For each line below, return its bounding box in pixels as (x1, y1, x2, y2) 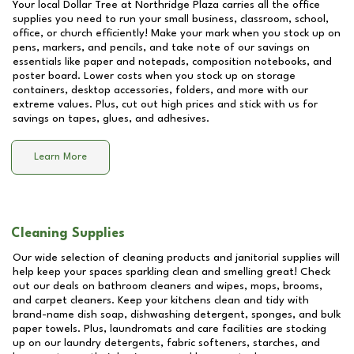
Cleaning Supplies (11, 227, 125, 240)
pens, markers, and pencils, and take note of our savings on (13, 42, 310, 53)
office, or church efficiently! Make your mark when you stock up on (13, 28, 341, 39)
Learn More (34, 152, 87, 163)
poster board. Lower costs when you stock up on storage (13, 70, 296, 81)
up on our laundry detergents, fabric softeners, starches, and (13, 337, 320, 348)
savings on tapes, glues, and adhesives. (13, 113, 209, 124)
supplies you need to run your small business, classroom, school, (13, 13, 329, 24)
